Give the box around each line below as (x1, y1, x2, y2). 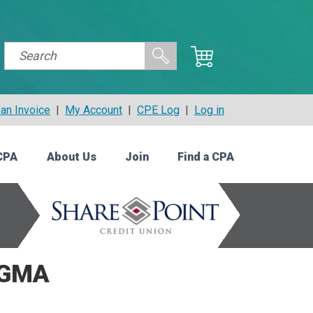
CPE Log (137, 103, 180, 117)
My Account (65, 103, 122, 117)
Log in (194, 103, 224, 117)
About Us (46, 150, 96, 164)
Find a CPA (177, 150, 234, 164)
